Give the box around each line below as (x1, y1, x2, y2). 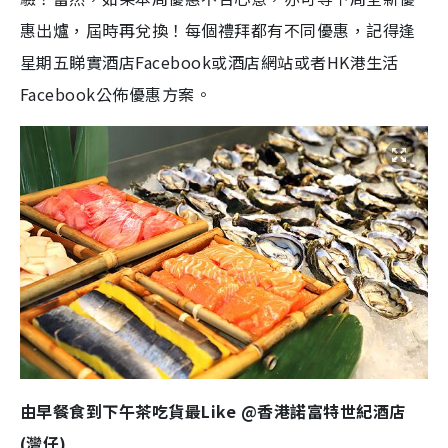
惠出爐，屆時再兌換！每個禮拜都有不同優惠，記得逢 (20, 18, 416, 42)
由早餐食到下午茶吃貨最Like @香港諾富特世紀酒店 (20, 398, 406, 423)
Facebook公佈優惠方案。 (20, 82, 212, 106)
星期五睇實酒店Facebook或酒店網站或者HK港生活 (20, 50, 399, 74)
